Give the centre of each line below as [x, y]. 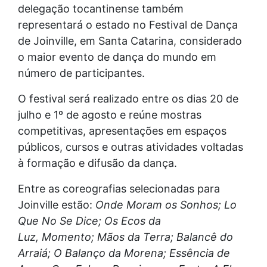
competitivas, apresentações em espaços [122, 131]
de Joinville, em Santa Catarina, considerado [130, 41]
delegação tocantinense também [101, 9]
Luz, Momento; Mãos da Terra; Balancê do [125, 237]
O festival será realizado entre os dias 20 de [128, 99]
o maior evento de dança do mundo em [117, 57]
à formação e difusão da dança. [97, 163]
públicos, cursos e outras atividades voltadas [131, 147]
